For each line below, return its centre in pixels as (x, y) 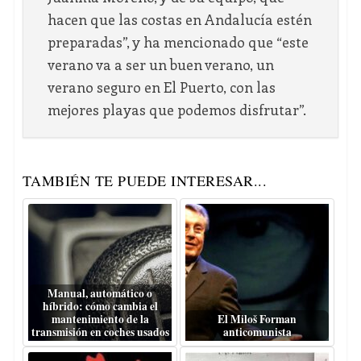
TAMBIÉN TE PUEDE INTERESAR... (145, 181)
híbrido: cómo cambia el (100, 307)
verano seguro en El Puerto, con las (161, 87)
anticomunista (257, 332)
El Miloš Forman (257, 320)
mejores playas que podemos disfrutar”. (176, 110)
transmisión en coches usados (100, 332)
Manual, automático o (100, 294)
